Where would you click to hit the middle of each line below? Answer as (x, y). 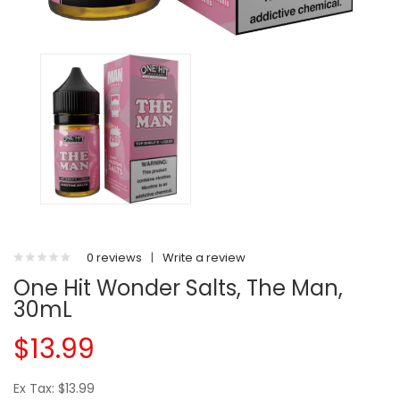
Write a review (204, 258)
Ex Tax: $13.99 (54, 388)
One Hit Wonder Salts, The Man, (178, 288)
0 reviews (114, 258)
